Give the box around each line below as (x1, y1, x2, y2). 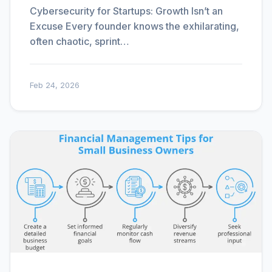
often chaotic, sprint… (30, 35, 129, 47)
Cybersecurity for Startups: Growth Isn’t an (30, 5, 223, 17)
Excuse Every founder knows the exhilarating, (30, 20, 239, 32)
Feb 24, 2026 (30, 80, 80, 90)
